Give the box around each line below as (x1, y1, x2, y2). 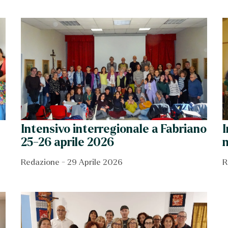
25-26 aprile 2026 (21, 136, 115, 149)
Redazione (21, 157, 62, 166)
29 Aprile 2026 (65, 157, 123, 166)
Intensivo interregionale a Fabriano (21, 123, 207, 135)
